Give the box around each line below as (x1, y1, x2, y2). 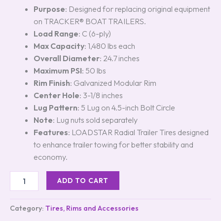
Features (34, 127, 68, 137)
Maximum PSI (34, 66, 82, 75)
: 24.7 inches (100, 53, 140, 63)
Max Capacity (34, 41, 84, 51)
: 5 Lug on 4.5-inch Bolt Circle (77, 103, 175, 112)
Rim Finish (34, 78, 70, 88)
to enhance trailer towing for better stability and (34, 140, 193, 149)
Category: (10, 204, 45, 213)
